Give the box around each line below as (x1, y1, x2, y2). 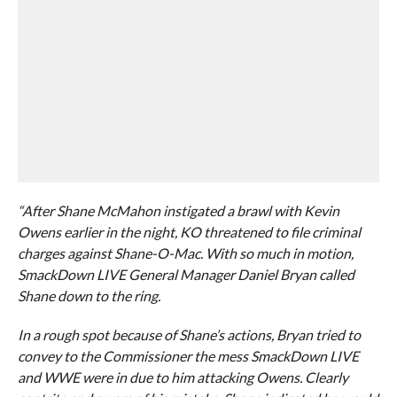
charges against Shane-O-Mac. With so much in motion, (17, 245, 354, 261)
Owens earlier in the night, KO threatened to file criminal (17, 223, 361, 240)
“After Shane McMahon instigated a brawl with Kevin (17, 202, 339, 219)
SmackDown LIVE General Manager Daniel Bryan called (17, 266, 354, 283)
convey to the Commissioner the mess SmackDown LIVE (17, 347, 359, 364)
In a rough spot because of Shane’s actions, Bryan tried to (17, 326, 361, 343)
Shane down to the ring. (17, 287, 160, 304)
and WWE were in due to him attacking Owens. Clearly (17, 369, 348, 385)
